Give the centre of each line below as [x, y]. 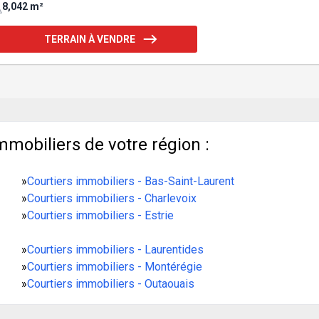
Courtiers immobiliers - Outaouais [110, 283]
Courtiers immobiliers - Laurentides [115, 249]
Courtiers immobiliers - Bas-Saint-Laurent [130, 181]
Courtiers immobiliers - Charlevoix [111, 198]
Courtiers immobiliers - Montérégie [114, 266]
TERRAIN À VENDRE [89, 39]
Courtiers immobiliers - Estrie [100, 215]
